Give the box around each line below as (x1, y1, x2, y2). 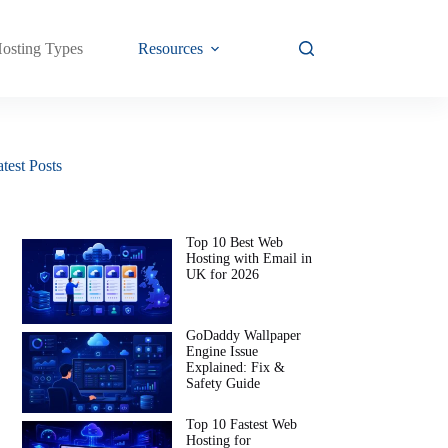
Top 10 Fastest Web (186, 417, 298, 433)
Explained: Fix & (186, 359, 286, 375)
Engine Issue (186, 343, 259, 359)
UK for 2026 (186, 267, 260, 282)
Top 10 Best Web (186, 235, 284, 250)
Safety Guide (186, 375, 261, 391)
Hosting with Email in (186, 251, 313, 266)
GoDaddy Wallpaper (186, 327, 302, 343)
